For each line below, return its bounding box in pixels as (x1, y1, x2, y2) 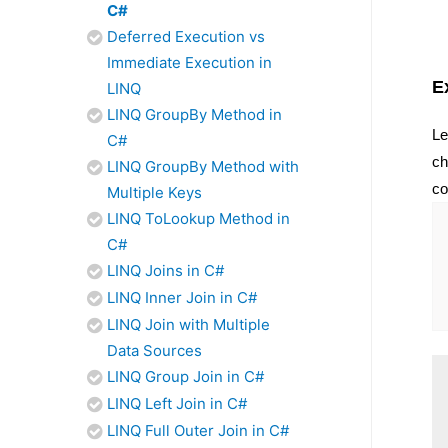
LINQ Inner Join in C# (107, 288, 257, 307)
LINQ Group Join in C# (107, 367, 264, 386)
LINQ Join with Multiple (107, 315, 270, 334)
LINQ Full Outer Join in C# (107, 421, 289, 440)
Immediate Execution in (107, 53, 272, 72)
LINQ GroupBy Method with (107, 157, 299, 176)
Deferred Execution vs (107, 27, 265, 46)
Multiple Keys (107, 183, 202, 202)
